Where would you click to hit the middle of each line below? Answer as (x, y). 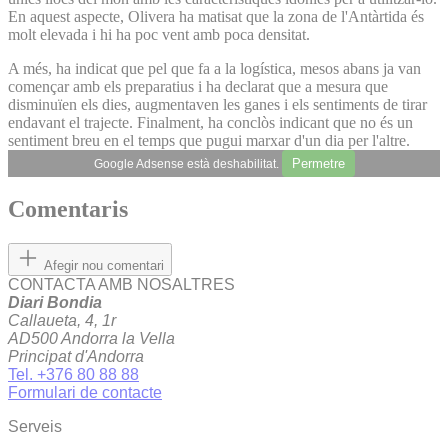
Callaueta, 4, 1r (62, 321)
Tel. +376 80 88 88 (73, 375)
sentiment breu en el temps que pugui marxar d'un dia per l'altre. (209, 140)
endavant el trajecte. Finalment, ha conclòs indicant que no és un (210, 122)
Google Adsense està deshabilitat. (187, 163)
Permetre (318, 163)
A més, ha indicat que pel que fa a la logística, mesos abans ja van (214, 68)
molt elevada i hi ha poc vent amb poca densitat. (159, 34)
